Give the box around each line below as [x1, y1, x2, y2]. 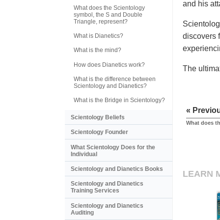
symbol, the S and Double [74, 11, 142, 18]
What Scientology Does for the [71, 143, 155, 151]
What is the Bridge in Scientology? [74, 97, 165, 104]
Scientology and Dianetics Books [71, 165, 163, 172]
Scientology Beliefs [71, 113, 125, 121]
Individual [71, 150, 97, 158]
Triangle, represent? [74, 18, 128, 25]
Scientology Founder [71, 129, 128, 136]
